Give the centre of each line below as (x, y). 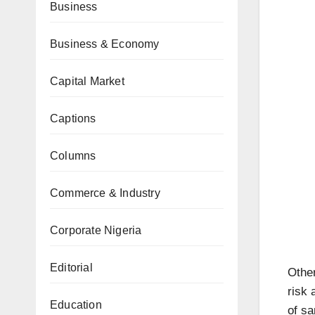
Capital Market (87, 81)
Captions (73, 118)
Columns (73, 156)
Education (76, 305)
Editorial (71, 268)
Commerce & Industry (105, 193)
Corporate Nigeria (96, 230)
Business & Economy (105, 44)
